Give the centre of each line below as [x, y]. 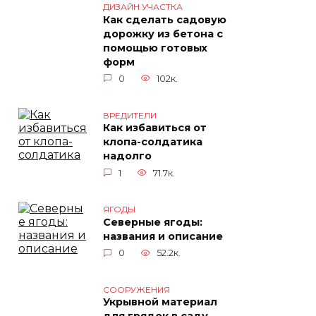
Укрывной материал [160, 302]
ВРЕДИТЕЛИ [130, 115]
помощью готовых [155, 48]
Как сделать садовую [165, 20]
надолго [127, 156]
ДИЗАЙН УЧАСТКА [143, 7]
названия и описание [163, 237]
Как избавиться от [155, 128]
